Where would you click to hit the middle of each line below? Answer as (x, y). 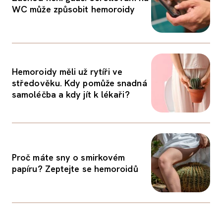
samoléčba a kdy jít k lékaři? (71, 94)
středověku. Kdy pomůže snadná (80, 83)
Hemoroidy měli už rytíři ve (67, 72)
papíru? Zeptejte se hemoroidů (75, 168)
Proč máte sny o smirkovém (69, 157)
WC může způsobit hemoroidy (74, 9)
